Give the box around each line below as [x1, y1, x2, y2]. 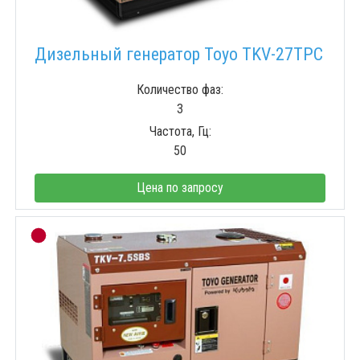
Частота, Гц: [149, 124, 211, 140]
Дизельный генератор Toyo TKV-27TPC [35, 44, 323, 65]
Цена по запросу [137, 180, 223, 196]
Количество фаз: [137, 82, 223, 98]
